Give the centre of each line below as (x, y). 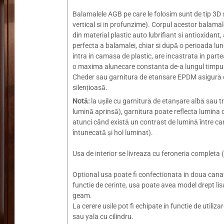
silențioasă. (90, 87)
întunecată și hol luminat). (113, 132)
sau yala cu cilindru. (103, 216)
